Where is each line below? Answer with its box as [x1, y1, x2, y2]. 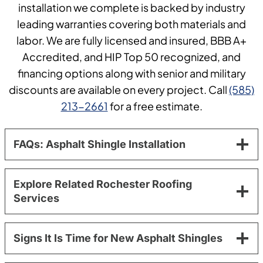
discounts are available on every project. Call [9, 83, 229, 97]
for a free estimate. [107, 99, 203, 113]
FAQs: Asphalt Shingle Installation [14, 138, 186, 151]
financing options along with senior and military [17, 66, 246, 80]
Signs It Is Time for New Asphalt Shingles [14, 232, 222, 245]
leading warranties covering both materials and [17, 17, 246, 31]
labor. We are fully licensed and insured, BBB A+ [16, 33, 247, 48]
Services [14, 192, 59, 205]
